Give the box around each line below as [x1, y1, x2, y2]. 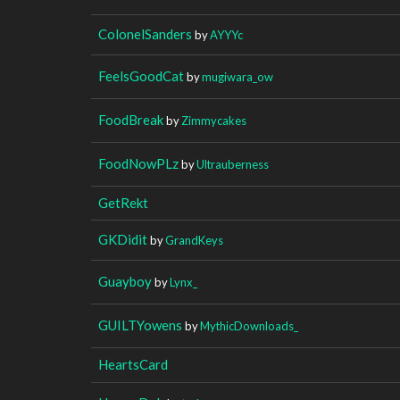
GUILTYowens [98, 316, 182, 333]
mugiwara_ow [202, 69, 273, 84]
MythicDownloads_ [200, 318, 298, 333]
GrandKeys [165, 232, 223, 247]
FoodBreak [98, 111, 163, 128]
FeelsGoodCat [98, 67, 184, 84]
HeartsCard [98, 355, 168, 372]
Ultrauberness [196, 156, 269, 171]
